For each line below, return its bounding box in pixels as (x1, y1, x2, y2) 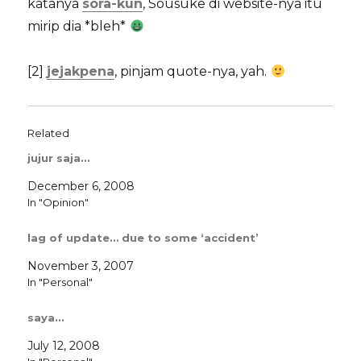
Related (27, 127, 70, 140)
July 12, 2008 (27, 338, 101, 353)
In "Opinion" (27, 196, 89, 210)
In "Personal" (27, 276, 93, 289)
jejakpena (47, 64, 115, 80)
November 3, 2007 (27, 259, 135, 274)
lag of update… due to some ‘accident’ (27, 231, 259, 245)
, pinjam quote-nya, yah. (114, 64, 271, 80)
